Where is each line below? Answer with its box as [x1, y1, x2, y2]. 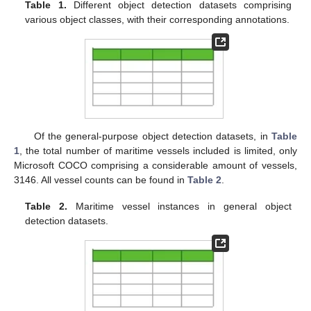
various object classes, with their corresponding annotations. [25, 13, 290, 25]
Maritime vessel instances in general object [67, 200, 292, 212]
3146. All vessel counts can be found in [14, 174, 187, 185]
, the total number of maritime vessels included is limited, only [19, 144, 297, 156]
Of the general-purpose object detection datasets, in [33, 130, 271, 142]
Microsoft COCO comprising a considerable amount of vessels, [14, 159, 297, 171]
